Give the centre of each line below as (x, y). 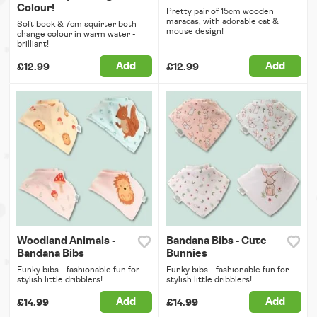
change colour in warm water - (76, 34)
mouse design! (195, 31)
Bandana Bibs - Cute (216, 241)
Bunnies (186, 253)
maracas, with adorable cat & (222, 22)
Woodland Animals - (66, 241)
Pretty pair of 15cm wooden (220, 12)
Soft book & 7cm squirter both (77, 24)
